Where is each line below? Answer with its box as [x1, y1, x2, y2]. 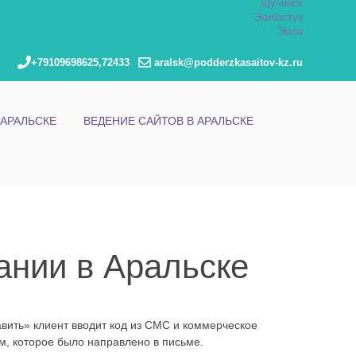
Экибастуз [253, 12, 304, 23]
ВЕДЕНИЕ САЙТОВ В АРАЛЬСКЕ [83, 114, 253, 128]
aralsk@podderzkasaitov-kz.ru [151, 57, 304, 69]
